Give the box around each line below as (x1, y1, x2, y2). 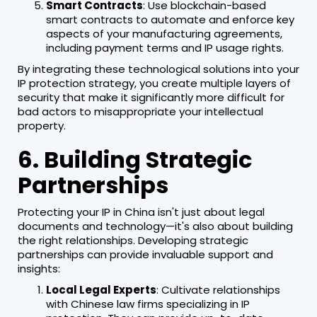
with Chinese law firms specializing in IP (46, 296, 250, 311)
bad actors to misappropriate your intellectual (18, 103, 263, 119)
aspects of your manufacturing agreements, (46, 25, 282, 41)
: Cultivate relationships (156, 282, 280, 297)
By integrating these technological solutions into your (18, 61, 299, 76)
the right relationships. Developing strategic (18, 232, 248, 248)
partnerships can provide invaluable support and (18, 246, 273, 262)
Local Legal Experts (46, 282, 156, 297)
